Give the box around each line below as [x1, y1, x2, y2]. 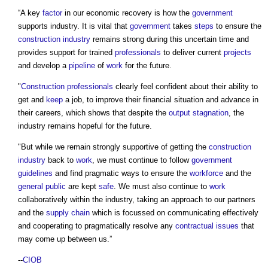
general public [18, 182, 66, 191]
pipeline [69, 61, 95, 71]
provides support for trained [18, 48, 115, 57]
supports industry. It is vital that [18, 22, 130, 31]
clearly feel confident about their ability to [113, 82, 258, 92]
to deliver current [161, 48, 224, 57]
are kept [66, 182, 99, 191]
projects [224, 48, 251, 57]
